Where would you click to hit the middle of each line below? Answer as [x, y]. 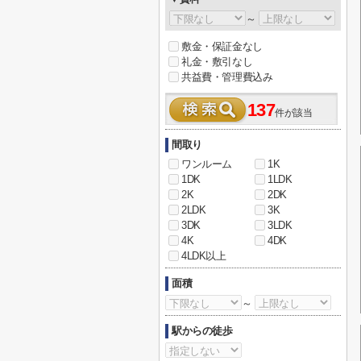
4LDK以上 [204, 256]
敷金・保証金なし [222, 46]
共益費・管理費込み [227, 77]
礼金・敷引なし [217, 62]
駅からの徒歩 [202, 331]
